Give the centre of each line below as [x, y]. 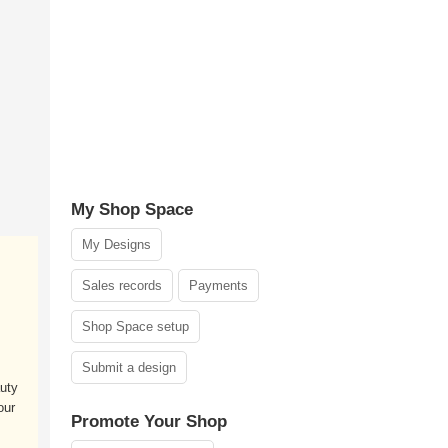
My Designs [116, 244]
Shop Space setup [135, 326]
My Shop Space [132, 209]
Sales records [122, 285]
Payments [218, 285]
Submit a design [129, 367]
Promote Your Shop [149, 421]
